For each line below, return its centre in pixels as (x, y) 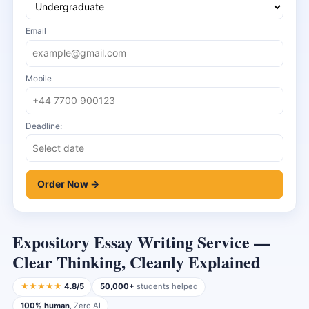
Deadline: (44, 126)
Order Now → (68, 184)
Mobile (39, 78)
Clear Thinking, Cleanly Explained (136, 261)
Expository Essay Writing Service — (141, 241)
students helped (166, 287)
